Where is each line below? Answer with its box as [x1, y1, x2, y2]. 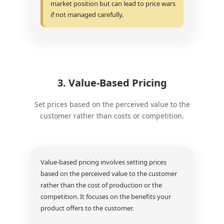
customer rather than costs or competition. [40, 111, 184, 120]
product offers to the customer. [40, 203, 133, 212]
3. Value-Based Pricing [57, 76, 167, 89]
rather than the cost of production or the [40, 180, 162, 189]
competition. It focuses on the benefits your [40, 192, 171, 201]
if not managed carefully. [50, 10, 123, 19]
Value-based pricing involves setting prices [40, 157, 166, 166]
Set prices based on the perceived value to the [34, 99, 190, 109]
